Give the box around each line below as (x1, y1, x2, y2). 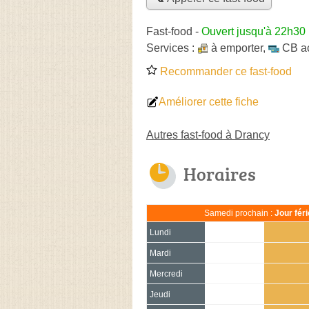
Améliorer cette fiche (159, 95, 259, 108)
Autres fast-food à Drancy (146, 128, 270, 141)
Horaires (183, 161, 256, 186)
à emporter (211, 41, 263, 54)
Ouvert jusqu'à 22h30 (201, 25, 306, 37)
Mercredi (150, 269, 183, 278)
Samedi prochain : (203, 208, 275, 217)
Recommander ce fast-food (157, 65, 292, 77)
